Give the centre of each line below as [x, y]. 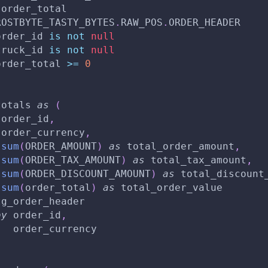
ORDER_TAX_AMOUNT [73, 160]
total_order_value [169, 187]
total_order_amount [178, 146]
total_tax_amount [196, 160]
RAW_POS [142, 22]
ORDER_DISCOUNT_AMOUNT [88, 173]
